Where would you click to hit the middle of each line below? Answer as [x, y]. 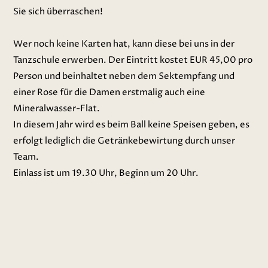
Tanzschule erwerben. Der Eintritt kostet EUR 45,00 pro [133, 60]
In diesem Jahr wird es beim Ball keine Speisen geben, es [132, 125]
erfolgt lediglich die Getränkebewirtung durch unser [124, 141]
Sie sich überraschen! [58, 12]
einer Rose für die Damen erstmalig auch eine [109, 92]
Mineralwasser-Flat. [57, 109]
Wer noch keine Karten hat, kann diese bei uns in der [124, 44]
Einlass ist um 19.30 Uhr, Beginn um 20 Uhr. [106, 173]
